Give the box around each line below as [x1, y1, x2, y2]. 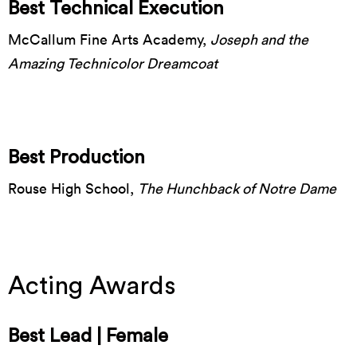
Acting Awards [8, 273, 176, 299]
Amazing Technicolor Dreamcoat [8, 53, 218, 73]
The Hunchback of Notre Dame [138, 178, 336, 198]
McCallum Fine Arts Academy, [8, 29, 210, 49]
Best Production [8, 147, 145, 167]
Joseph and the [210, 29, 308, 49]
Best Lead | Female [8, 326, 168, 346]
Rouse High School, [8, 178, 138, 198]
